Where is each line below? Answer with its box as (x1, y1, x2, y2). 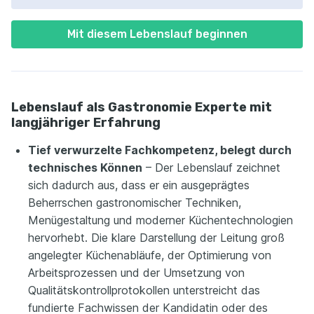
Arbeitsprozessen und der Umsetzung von (28, 266, 245, 280)
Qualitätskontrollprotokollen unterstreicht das (28, 283, 260, 298)
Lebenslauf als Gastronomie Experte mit (11, 100, 272, 116)
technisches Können (28, 161, 142, 175)
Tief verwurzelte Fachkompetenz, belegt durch (28, 143, 292, 158)
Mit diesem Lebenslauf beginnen (67, 27, 247, 41)
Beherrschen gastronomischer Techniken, (28, 196, 241, 210)
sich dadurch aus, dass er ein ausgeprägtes (28, 178, 250, 193)
